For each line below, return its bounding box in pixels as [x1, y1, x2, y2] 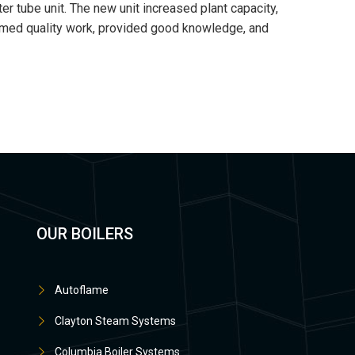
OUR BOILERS [36, 223, 133, 243]
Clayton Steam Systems [55, 314, 176, 327]
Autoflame [55, 283, 109, 296]
